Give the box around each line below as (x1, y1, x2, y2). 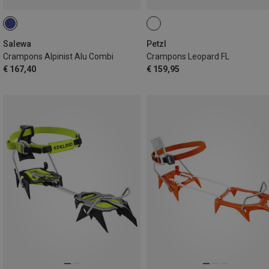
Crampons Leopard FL (147, 51, 229, 61)
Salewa (3, 38, 31, 49)
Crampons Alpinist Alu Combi (3, 51, 113, 61)
